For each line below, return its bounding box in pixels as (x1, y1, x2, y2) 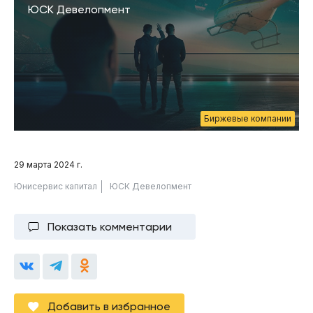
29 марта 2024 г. (14, 159, 82, 170)
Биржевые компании (204, 112, 291, 124)
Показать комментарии (48, 219, 172, 233)
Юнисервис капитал (14, 180, 97, 191)
